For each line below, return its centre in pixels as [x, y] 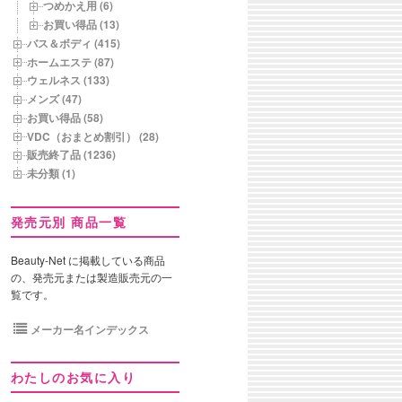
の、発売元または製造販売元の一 [92, 277]
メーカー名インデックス [88, 329]
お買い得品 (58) [65, 117]
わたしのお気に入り [73, 377]
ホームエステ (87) [70, 61]
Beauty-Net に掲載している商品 [88, 260]
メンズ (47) [54, 99]
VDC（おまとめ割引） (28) [93, 136]
